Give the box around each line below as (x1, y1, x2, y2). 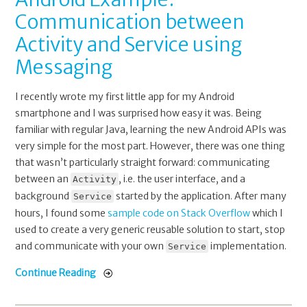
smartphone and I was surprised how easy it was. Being (15, 107, 262, 120)
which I (250, 207, 284, 220)
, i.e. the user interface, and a (119, 173, 246, 186)
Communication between (15, 10, 245, 35)
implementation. (208, 240, 287, 253)
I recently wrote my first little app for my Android (15, 90, 235, 103)
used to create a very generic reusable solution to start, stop (15, 223, 286, 236)
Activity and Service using (15, 32, 243, 58)
